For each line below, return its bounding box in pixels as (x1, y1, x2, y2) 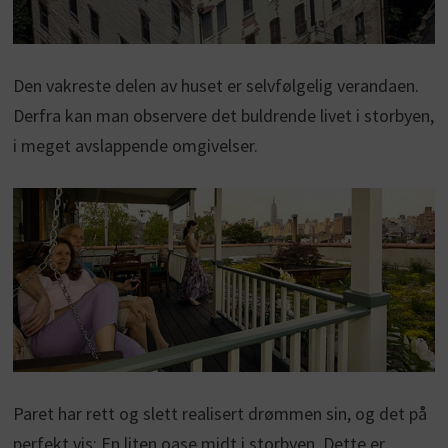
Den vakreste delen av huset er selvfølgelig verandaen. (12, 73, 419, 97)
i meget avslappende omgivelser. (12, 133, 258, 157)
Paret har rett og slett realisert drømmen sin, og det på (12, 402, 427, 426)
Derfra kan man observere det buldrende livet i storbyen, (12, 103, 434, 127)
